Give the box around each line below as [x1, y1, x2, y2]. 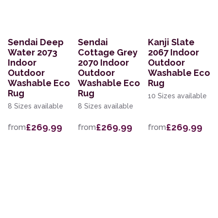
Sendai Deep [8, 37, 64, 48]
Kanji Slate [148, 37, 195, 48]
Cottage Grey [78, 47, 138, 58]
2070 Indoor [78, 57, 129, 68]
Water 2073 [8, 47, 57, 58]
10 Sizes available [148, 92, 207, 100]
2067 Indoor [148, 47, 199, 58]
